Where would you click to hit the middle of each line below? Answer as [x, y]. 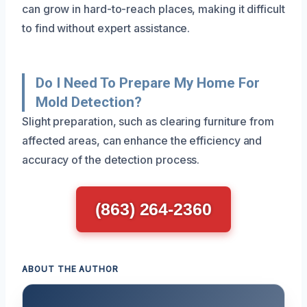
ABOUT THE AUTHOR [71, 269]
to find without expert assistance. [106, 28]
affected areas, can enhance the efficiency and [142, 140]
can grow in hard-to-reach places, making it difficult [153, 9]
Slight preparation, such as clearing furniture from [148, 121]
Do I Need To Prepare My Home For [148, 83]
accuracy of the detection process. [111, 159]
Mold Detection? [89, 102]
